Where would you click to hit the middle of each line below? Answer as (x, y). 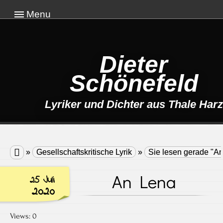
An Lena (144, 181)
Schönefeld (134, 83)
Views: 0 (23, 216)
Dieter (134, 64)
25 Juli (42, 180)
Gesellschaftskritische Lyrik (84, 152)
